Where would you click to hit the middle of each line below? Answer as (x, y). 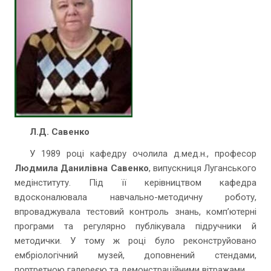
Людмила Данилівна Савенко (82, 168)
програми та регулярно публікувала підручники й (135, 226)
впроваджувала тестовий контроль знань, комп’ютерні (135, 212)
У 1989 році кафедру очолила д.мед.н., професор (143, 154)
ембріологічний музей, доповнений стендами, (135, 255)
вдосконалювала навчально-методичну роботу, (135, 197)
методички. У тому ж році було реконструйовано (135, 241)
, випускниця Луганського (202, 168)
